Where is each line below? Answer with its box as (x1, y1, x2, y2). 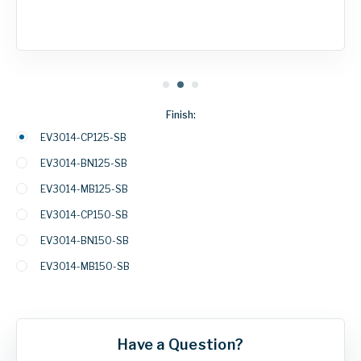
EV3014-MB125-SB (40, 182, 128, 195)
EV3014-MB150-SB (40, 259, 130, 272)
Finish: (165, 108, 196, 121)
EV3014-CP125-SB (40, 131, 127, 143)
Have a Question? (118, 335, 243, 353)
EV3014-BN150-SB (40, 234, 129, 247)
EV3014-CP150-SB (40, 208, 128, 221)
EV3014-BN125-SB (40, 156, 127, 169)
